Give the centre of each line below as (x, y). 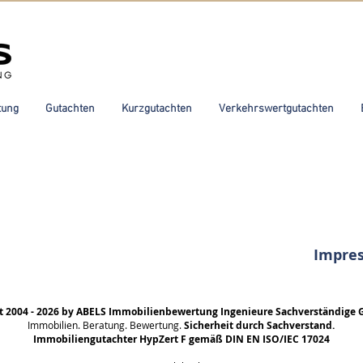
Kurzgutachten (156, 109)
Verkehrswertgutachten (276, 109)
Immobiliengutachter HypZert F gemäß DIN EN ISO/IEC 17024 (181, 339)
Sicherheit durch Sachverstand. (259, 325)
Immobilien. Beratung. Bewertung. (106, 325)
